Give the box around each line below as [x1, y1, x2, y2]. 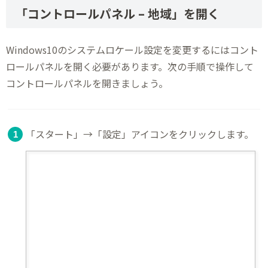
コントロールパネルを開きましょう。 [6, 76, 168, 91]
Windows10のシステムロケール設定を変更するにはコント [6, 42, 258, 57]
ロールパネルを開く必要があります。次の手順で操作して [6, 59, 254, 74]
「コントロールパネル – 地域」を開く [16, 4, 220, 22]
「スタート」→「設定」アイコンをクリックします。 [26, 126, 254, 141]
